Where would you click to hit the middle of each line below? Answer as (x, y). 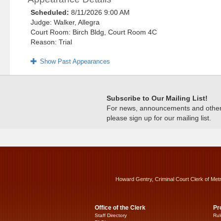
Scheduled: (51, 13)
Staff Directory (111, 216)
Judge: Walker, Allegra (65, 22)
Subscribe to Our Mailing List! (157, 98)
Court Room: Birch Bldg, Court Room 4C (94, 32)
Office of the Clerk (120, 208)
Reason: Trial (52, 42)
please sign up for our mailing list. (159, 118)
